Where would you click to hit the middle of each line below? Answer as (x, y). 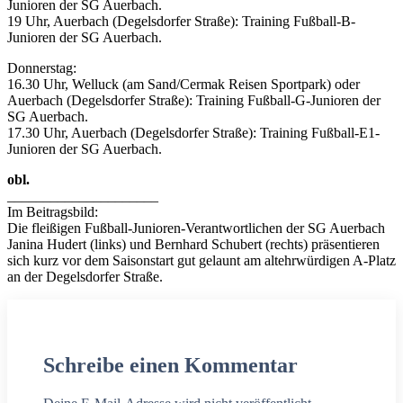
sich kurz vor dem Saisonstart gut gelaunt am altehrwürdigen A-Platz (201, 261)
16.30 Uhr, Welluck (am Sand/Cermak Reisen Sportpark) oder (184, 85)
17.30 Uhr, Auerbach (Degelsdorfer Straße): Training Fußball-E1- (193, 133)
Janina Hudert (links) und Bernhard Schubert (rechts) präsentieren (193, 245)
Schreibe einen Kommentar (170, 366)
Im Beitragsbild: (53, 212)
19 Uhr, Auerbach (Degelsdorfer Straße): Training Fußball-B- (181, 22)
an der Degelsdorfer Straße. (85, 277)
